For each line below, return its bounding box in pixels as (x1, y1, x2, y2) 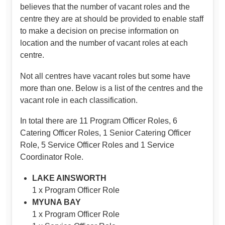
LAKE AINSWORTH (32, 174, 106, 183)
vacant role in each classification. (20, 95, 138, 104)
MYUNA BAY (32, 198, 81, 207)
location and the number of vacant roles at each (20, 39, 188, 48)
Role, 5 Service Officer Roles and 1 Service (20, 141, 174, 150)
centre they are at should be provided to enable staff (20, 15, 203, 24)
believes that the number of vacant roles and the (20, 3, 190, 12)
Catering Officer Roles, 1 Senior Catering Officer (20, 129, 191, 138)
